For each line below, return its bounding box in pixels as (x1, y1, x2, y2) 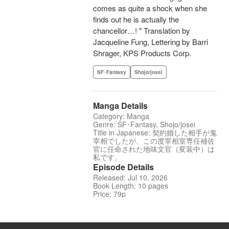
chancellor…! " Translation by (93, 25, 190, 36)
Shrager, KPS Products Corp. (93, 48, 191, 59)
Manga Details (93, 100, 148, 112)
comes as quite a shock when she (93, 3, 207, 14)
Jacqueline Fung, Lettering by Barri (93, 36, 208, 48)
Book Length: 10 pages (93, 180, 168, 191)
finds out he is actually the (93, 14, 179, 25)
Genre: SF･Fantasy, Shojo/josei (93, 119, 195, 130)
